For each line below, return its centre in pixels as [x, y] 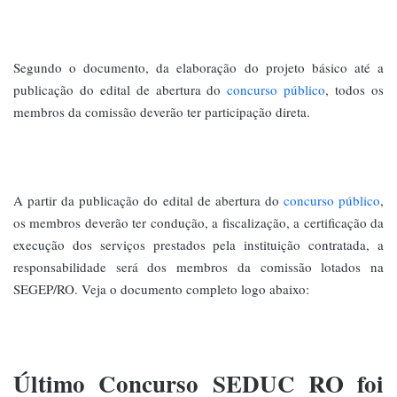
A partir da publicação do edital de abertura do [148, 200]
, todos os [355, 89]
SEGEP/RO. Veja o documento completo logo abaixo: [161, 288]
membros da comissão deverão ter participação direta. [164, 111]
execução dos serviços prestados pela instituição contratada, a [198, 244]
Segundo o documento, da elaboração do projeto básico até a [198, 67]
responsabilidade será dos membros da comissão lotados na [198, 266]
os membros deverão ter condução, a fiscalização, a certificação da [198, 222]
